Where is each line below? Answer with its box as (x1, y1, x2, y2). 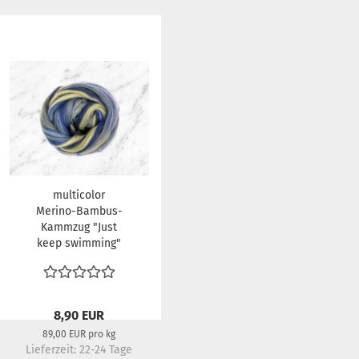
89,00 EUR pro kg (42, 329, 116, 340)
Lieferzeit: (26, 343, 80, 357)
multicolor (53, 188, 105, 202)
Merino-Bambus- (35, 204, 123, 218)
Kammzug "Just (41, 220, 117, 234)
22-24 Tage (79, 343, 133, 357)
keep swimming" (37, 236, 121, 250)
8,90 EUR (54, 308, 105, 323)
